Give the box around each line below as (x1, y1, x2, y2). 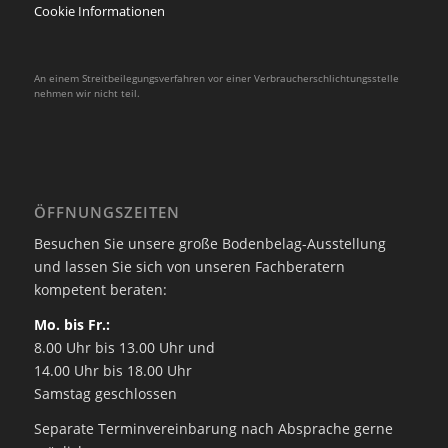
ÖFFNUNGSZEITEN (33, 201, 180, 223)
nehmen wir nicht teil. (33, 85, 140, 100)
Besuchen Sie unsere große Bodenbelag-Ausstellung (33, 234, 386, 254)
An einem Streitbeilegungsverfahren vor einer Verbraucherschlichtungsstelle (33, 70, 399, 85)
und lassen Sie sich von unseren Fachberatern (33, 257, 345, 277)
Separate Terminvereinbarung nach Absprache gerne (33, 419, 393, 439)
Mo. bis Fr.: (33, 315, 110, 335)
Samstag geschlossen (33, 384, 177, 404)
